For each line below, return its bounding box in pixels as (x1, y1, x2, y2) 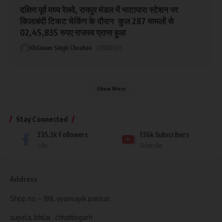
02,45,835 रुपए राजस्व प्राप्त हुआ (20, 27, 126, 38)
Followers (58, 130, 88, 139)
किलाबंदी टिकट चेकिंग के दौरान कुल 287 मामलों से (20, 15, 174, 27)
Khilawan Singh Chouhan (30, 44, 92, 52)
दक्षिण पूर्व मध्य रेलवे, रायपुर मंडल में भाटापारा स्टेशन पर (20, 4, 178, 15)
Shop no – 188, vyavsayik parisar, (10, 194, 111, 203)
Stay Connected (16, 114, 68, 124)
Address (10, 174, 37, 184)
